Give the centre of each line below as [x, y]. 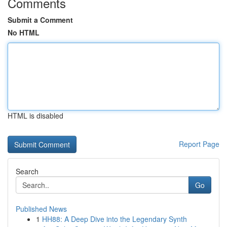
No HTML [24, 32]
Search [27, 171]
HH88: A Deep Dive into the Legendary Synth [115, 219]
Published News [41, 209]
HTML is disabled [35, 116]
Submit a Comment [40, 20]
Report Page [199, 144]
